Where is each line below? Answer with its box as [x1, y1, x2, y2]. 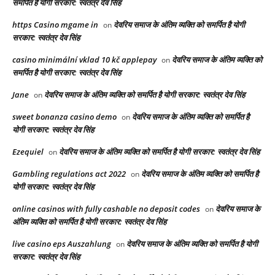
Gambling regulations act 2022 [12, 168, 126, 180]
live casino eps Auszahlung [12, 238, 111, 250]
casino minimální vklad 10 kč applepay [12, 54, 157, 66]
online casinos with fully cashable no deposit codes [12, 203, 200, 215]
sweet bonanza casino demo [12, 111, 117, 123]
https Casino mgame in [12, 19, 98, 31]
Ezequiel [12, 146, 44, 158]
